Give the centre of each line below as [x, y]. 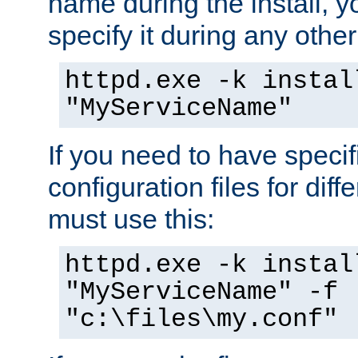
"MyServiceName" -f [201, 292]
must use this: [131, 219]
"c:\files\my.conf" [201, 319]
